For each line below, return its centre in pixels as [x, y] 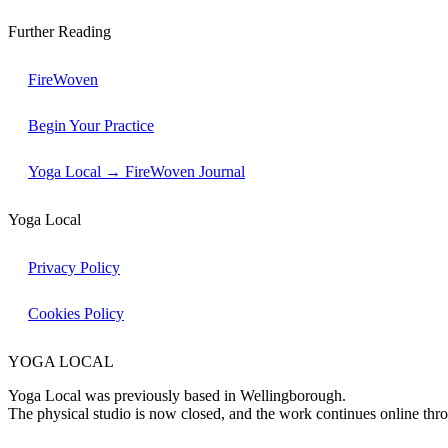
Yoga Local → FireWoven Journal [136, 172]
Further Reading [59, 32]
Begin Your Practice [91, 126]
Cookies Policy [76, 314]
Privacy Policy [74, 268]
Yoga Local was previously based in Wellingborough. [177, 396]
